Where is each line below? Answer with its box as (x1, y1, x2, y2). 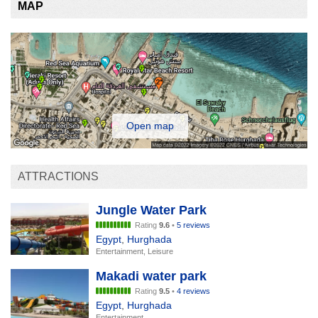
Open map (126, 120, 174, 132)
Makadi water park (96, 269, 207, 284)
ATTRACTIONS (18, 170, 99, 182)
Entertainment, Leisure (96, 246, 173, 256)
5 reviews (177, 220, 210, 229)
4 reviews (177, 287, 210, 296)
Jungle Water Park (96, 202, 207, 217)
